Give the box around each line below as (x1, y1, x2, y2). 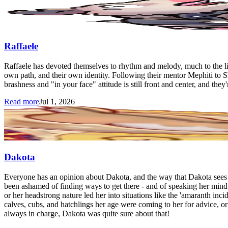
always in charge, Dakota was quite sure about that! (4, 209, 169, 218)
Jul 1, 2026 (39, 97, 75, 106)
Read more (4, 97, 39, 106)
